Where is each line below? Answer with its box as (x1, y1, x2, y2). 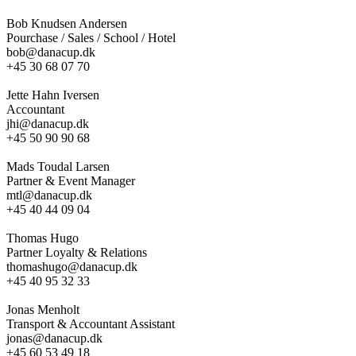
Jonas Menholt (6, 302, 79, 316)
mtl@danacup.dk (6, 188, 92, 202)
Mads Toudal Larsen (6, 159, 110, 173)
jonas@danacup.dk (6, 331, 103, 345)
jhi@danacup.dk (6, 116, 89, 130)
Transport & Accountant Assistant (6, 316, 175, 331)
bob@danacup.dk (6, 44, 95, 59)
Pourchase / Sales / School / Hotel (6, 30, 176, 44)
